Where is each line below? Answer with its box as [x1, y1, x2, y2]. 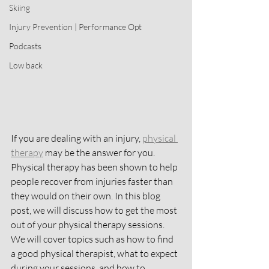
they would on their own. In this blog [11, 190, 162, 202]
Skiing [9, 2, 30, 13]
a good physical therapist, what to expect [11, 247, 180, 259]
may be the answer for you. [43, 147, 157, 159]
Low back [9, 60, 43, 70]
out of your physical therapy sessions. [11, 219, 166, 231]
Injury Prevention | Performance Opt [9, 22, 142, 32]
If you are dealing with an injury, [11, 132, 142, 144]
